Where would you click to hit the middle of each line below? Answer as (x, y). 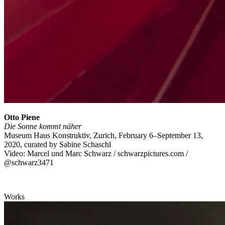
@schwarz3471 (29, 162)
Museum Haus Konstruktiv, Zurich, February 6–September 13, (103, 135)
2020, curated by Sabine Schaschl (59, 144)
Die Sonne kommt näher (43, 126)
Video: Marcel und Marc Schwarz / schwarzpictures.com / (96, 153)
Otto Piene (22, 117)
